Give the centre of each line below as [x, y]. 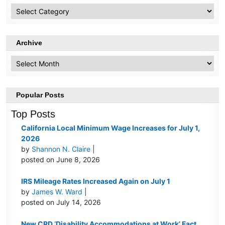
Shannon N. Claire [61, 149]
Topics [18, 14]
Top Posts [33, 114]
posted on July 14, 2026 [61, 202]
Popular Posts [40, 95]
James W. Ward [57, 192]
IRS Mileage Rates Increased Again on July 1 [96, 181]
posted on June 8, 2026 [61, 160]
